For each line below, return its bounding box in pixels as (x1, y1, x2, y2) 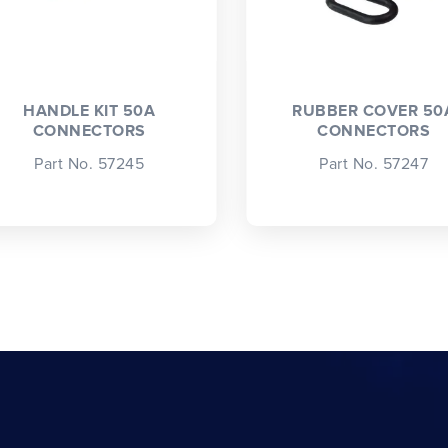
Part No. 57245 (34, 155, 145, 172)
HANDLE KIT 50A (23, 103, 156, 119)
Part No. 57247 (319, 155, 429, 172)
